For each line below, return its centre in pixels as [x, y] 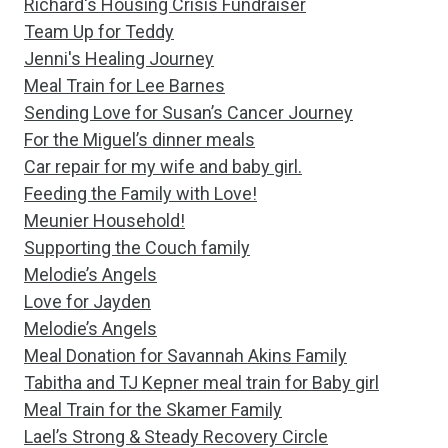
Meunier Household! [104, 220]
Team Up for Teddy [99, 31]
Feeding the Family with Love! [140, 193]
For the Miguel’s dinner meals [139, 139]
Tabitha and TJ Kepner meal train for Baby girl [201, 382]
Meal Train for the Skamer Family [153, 409]
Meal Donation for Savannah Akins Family [185, 355]
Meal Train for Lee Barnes [124, 85]
